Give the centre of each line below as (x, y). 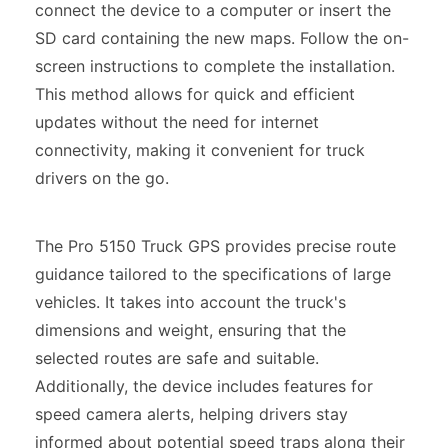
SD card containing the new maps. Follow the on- (222, 37)
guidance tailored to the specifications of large (213, 273)
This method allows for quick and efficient (195, 93)
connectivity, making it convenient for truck (200, 149)
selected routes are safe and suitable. (177, 357)
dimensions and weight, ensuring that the (190, 329)
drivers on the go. (102, 177)
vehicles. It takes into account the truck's (190, 301)
